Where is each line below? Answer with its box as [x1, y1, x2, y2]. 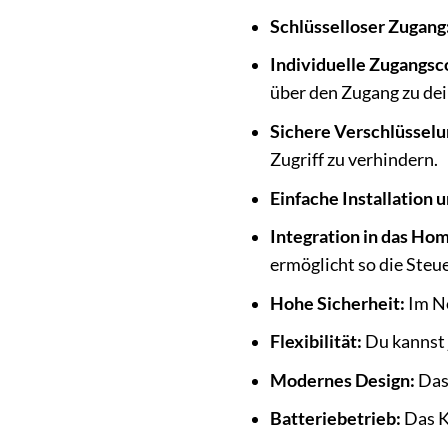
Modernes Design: [269, 369, 415, 391]
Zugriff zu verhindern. [269, 149, 438, 171]
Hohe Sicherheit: [269, 292, 405, 314]
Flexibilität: [269, 331, 362, 353]
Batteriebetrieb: [269, 408, 401, 430]
